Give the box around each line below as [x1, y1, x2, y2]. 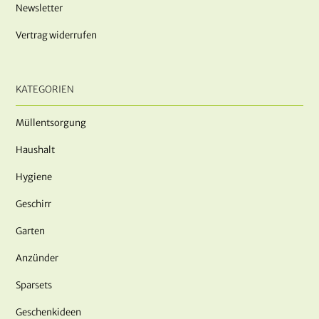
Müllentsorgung [16, 117, 87, 130]
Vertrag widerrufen [16, 29, 98, 42]
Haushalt [16, 144, 56, 157]
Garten [16, 225, 46, 238]
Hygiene [16, 171, 53, 184]
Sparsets [16, 279, 53, 292]
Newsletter [16, 2, 63, 15]
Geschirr [16, 198, 52, 211]
